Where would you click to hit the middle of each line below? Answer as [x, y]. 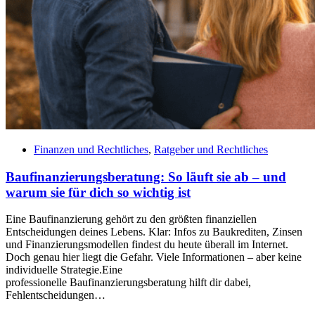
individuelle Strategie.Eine [64, 270]
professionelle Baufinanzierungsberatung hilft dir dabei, [128, 283]
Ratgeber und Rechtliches [211, 149]
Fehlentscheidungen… [56, 295]
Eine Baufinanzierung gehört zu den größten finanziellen [131, 219]
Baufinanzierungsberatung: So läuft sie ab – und [146, 176]
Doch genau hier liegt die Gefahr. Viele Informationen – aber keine [154, 257]
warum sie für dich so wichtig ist [98, 192]
